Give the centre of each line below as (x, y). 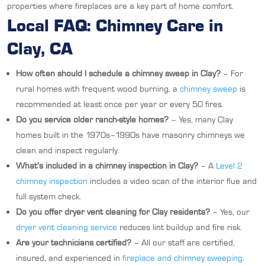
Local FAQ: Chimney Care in (115, 25)
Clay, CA (40, 48)
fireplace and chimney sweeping (182, 258)
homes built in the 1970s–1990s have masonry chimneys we (130, 135)
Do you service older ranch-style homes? (92, 120)
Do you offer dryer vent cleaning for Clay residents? (113, 212)
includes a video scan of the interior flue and (172, 181)
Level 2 (229, 166)
